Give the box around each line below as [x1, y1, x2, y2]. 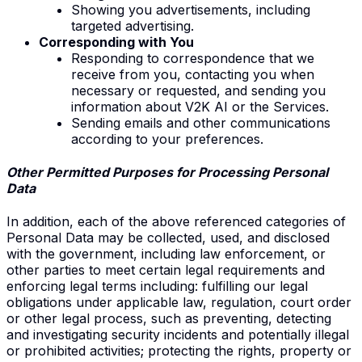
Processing [198, 164, 269, 181]
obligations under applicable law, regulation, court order [6, 294, 351, 311]
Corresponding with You [39, 33, 194, 50]
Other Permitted [6, 164, 109, 181]
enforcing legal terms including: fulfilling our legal [6, 278, 308, 295]
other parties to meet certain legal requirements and [6, 262, 325, 279]
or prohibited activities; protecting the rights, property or [6, 343, 351, 360]
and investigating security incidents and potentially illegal [6, 326, 349, 343]
